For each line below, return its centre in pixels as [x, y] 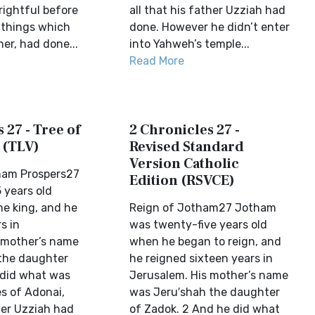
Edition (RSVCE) [182, 181]
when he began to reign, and [206, 242]
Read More [157, 61]
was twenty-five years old [199, 225]
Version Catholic [185, 164]
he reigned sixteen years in [201, 258]
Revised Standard [187, 147]
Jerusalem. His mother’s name [209, 275]
